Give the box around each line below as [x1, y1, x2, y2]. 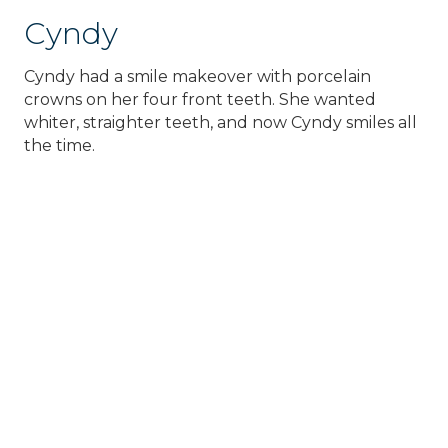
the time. [24, 136, 95, 156]
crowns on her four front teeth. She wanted [24, 90, 376, 110]
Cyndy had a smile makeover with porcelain [24, 67, 371, 87]
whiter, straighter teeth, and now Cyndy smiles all [24, 113, 417, 133]
